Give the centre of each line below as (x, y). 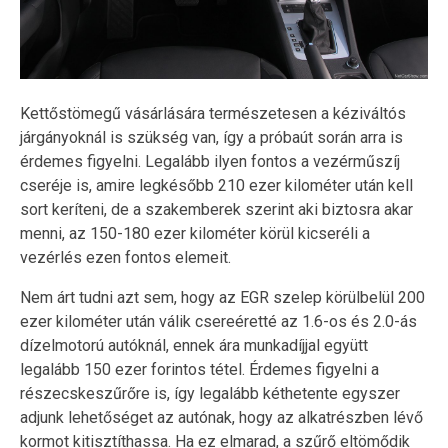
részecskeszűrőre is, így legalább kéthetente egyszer (210, 393)
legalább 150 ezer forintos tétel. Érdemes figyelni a (199, 369)
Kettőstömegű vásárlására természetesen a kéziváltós (213, 113)
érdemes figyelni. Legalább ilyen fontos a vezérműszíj (210, 161)
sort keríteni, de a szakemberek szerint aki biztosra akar (216, 209)
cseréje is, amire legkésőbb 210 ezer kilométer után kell (216, 185)
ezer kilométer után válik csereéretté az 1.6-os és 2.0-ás (218, 321)
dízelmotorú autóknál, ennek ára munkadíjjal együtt (194, 345)
